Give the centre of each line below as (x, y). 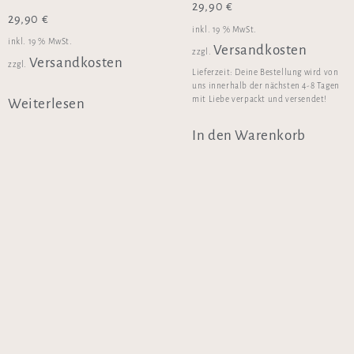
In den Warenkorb (249, 135)
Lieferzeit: (214, 73)
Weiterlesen (47, 104)
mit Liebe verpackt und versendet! (260, 100)
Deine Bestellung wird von (287, 73)
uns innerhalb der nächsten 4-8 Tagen (266, 86)
